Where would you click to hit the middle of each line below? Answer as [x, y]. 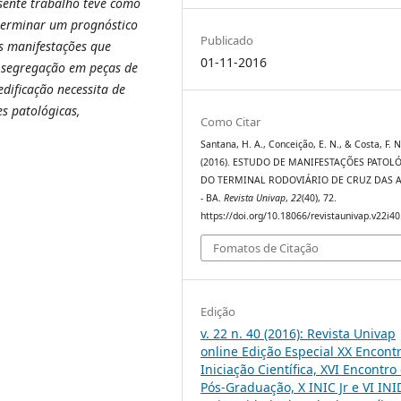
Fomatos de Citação [266, 247]
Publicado [227, 41]
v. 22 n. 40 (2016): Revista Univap [299, 333]
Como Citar [231, 122]
